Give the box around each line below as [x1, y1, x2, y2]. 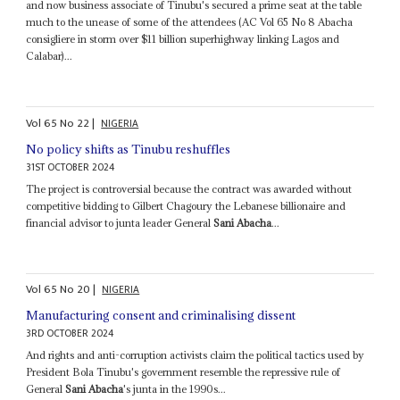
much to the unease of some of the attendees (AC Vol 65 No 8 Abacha [26, 15, 354, 29]
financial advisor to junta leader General [26, 215, 214, 229]
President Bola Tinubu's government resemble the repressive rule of [26, 365, 341, 379]
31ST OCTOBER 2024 [26, 158, 115, 176]
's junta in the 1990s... [123, 382, 227, 396]
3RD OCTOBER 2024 [26, 325, 114, 343]
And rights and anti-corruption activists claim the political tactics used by [26, 348, 365, 362]
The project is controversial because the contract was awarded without [26, 181, 353, 196]
